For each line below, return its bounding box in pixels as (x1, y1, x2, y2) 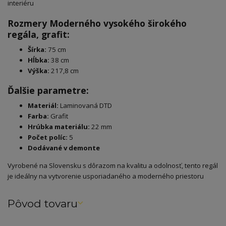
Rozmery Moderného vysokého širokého (8, 17, 187, 29)
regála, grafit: (8, 28, 70, 40)
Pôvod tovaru (8, 197, 78, 210)
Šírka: (28, 44, 46, 54)
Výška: (28, 66, 49, 75)
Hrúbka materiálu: (28, 122, 90, 131)
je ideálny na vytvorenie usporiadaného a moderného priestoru (8, 171, 204, 181)
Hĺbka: (28, 55, 49, 65)
